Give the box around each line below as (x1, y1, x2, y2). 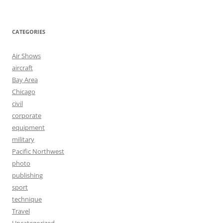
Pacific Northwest (12, 147, 64, 156)
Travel (12, 207, 30, 216)
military (12, 135, 34, 144)
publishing (12, 171, 43, 180)
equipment (12, 123, 45, 132)
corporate (12, 111, 41, 120)
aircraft (12, 63, 33, 73)
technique (12, 195, 42, 204)
